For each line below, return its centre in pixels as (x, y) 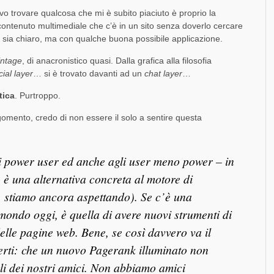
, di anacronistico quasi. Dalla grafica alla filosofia (117, 61)
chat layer (163, 74)
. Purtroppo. (38, 96)
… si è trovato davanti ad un (89, 74)
